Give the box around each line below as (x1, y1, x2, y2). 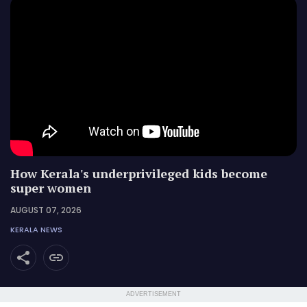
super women (10, 180, 91, 196)
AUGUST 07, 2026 (10, 204, 82, 216)
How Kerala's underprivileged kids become (10, 165, 267, 182)
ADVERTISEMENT (126, 291, 181, 297)
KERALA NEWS (10, 224, 62, 235)
